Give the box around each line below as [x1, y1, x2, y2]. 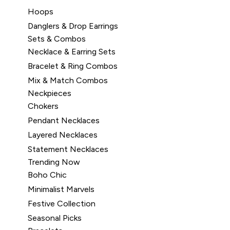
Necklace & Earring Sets [28, 47, 116, 56]
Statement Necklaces [28, 144, 108, 154]
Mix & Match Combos [28, 75, 108, 85]
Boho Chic [28, 170, 67, 180]
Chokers [28, 101, 59, 111]
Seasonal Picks [28, 213, 82, 223]
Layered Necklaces [28, 130, 98, 140]
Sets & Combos [28, 34, 86, 44]
